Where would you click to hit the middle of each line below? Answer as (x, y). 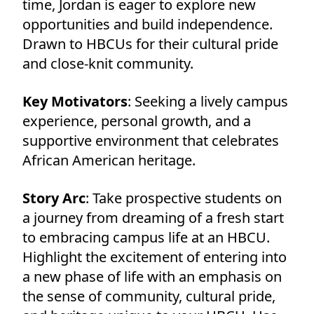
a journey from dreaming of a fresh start (153, 217)
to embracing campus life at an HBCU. (146, 237)
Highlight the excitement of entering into (155, 257)
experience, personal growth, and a (137, 121)
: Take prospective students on (184, 198)
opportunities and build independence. (148, 24)
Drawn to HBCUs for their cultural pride (150, 43)
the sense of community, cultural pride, (149, 296)
